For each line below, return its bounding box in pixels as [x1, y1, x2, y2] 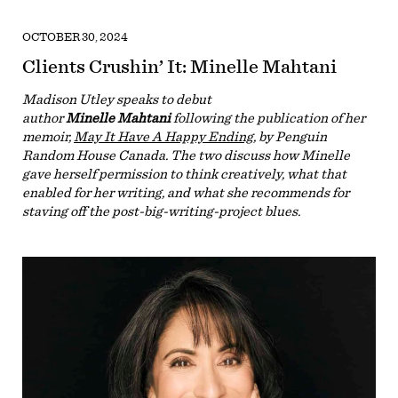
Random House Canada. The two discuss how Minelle [22, 147, 350, 163]
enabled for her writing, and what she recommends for [22, 185, 349, 200]
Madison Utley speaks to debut [22, 92, 211, 107]
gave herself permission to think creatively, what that [22, 166, 346, 181]
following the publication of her [171, 110, 365, 125]
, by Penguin [253, 129, 327, 144]
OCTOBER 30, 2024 [22, 30, 128, 44]
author [22, 110, 66, 125]
